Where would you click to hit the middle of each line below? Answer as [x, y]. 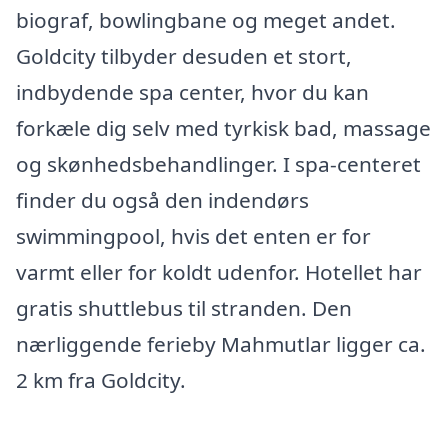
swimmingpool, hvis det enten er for [193, 236]
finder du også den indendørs [162, 200]
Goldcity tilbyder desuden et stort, [184, 56]
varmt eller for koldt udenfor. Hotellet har [219, 272]
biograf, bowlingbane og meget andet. [206, 20]
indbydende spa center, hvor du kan [192, 92]
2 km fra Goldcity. [101, 380]
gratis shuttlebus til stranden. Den [184, 308]
